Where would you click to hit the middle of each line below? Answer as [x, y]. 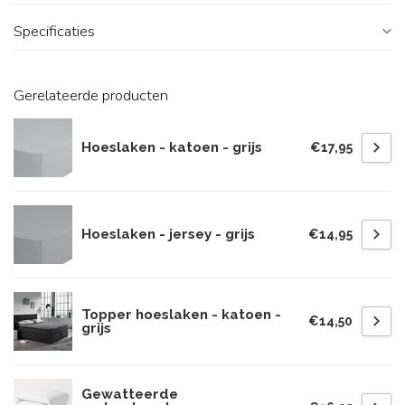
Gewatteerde [130, 394]
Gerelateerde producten [91, 95]
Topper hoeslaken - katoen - [181, 314]
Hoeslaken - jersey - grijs [168, 234]
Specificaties [54, 31]
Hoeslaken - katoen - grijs [172, 147]
